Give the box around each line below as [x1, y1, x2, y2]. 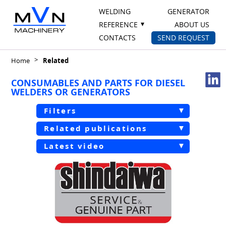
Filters [44, 105, 77, 116]
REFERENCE [98, 20, 138, 29]
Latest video [44, 141, 105, 151]
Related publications [44, 123, 147, 134]
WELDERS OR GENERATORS [11, 86, 130, 98]
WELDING [98, 7, 131, 16]
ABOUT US [174, 20, 209, 29]
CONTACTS [98, 33, 136, 42]
